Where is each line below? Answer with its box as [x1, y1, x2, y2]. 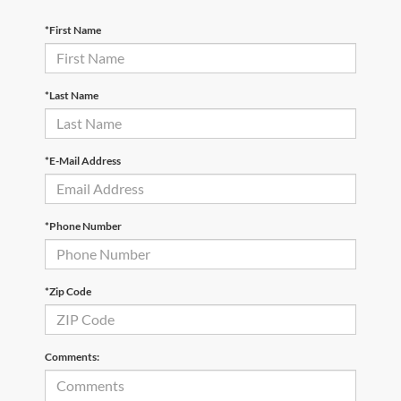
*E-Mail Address [45, 153, 121, 167]
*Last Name [45, 88, 98, 102]
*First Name [45, 22, 101, 37]
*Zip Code [45, 284, 91, 298]
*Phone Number [45, 218, 122, 233]
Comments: [45, 349, 99, 363]
